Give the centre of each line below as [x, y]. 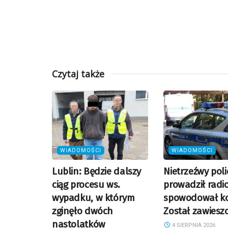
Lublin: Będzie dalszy [97, 171]
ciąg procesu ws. [86, 184]
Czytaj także [78, 74]
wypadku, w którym [93, 197]
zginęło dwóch [83, 211]
